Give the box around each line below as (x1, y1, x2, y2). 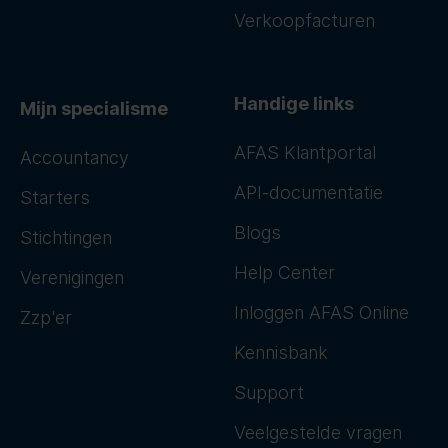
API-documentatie (234, 182, 383, 204)
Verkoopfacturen (234, 10, 375, 32)
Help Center (234, 262, 335, 284)
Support (234, 382, 304, 404)
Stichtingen (20, 227, 112, 249)
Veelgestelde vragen (234, 422, 402, 444)
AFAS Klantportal (234, 142, 376, 164)
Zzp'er (20, 307, 72, 329)
